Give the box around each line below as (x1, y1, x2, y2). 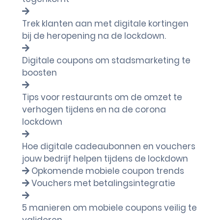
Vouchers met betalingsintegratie (31, 177, 175, 189)
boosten (22, 67, 57, 79)
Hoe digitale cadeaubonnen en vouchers (22, 140, 195, 152)
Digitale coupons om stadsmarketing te (22, 55, 191, 66)
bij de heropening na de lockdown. (22, 30, 166, 42)
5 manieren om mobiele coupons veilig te (22, 202, 197, 214)
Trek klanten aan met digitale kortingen (22, 18, 189, 29)
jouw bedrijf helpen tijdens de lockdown (22, 153, 188, 165)
